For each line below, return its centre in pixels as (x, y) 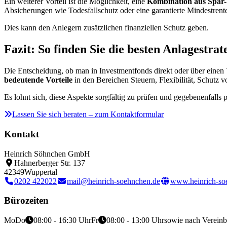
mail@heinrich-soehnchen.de (113, 181)
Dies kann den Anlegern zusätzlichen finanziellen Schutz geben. (106, 28)
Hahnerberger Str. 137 (50, 163)
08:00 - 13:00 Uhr (135, 220)
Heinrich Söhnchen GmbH (47, 154)
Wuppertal (41, 172)
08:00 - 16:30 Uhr (62, 220)
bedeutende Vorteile (38, 80)
